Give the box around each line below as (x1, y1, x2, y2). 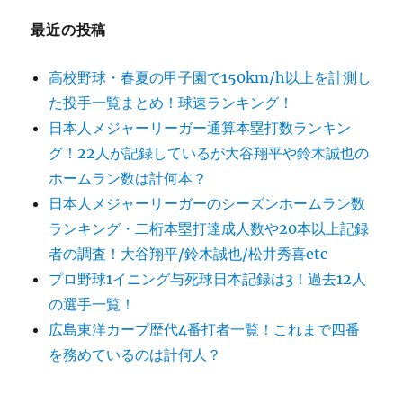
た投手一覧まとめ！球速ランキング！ (49, 94, 294, 112)
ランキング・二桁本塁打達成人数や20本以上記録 (49, 219, 370, 237)
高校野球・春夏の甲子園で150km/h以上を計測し (49, 68, 372, 86)
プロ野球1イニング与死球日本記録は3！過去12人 (49, 270, 367, 288)
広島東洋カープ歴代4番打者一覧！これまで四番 (49, 320, 361, 338)
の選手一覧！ (49, 295, 136, 313)
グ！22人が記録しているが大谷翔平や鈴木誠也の (49, 144, 370, 162)
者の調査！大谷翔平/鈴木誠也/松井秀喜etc (49, 245, 328, 263)
